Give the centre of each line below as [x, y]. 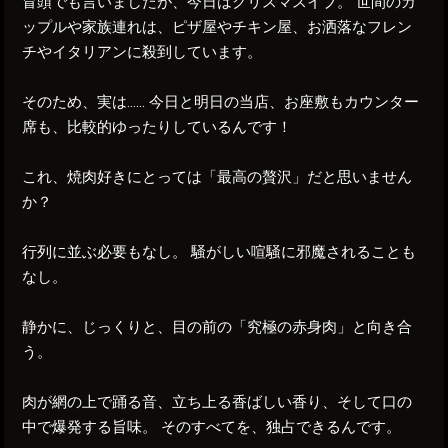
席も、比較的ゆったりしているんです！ [157, 126]
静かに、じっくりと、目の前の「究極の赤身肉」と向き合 [217, 326]
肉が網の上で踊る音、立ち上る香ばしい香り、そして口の [217, 401]
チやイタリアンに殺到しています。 [142, 51]
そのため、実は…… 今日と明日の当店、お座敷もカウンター [221, 101]
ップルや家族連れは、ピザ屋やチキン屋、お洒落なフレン [217, 26]
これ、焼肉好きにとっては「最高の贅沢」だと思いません [217, 176]
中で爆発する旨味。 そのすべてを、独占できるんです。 [212, 426]
